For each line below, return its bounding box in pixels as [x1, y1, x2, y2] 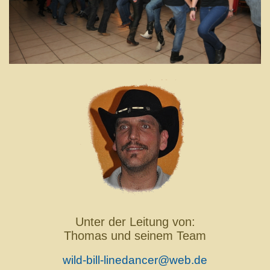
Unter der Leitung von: [75, 215, 195, 228]
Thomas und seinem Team [64, 228, 206, 242]
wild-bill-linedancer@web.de [63, 253, 207, 266]
